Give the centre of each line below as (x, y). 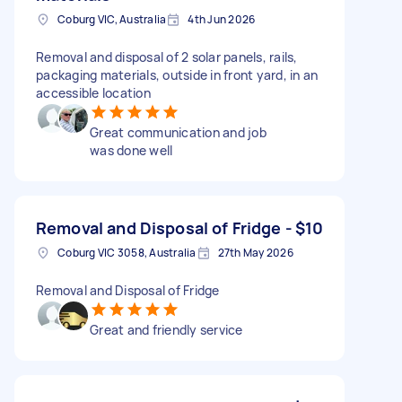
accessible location (93, 92)
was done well (131, 150)
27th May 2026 (255, 252)
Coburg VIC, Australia (112, 19)
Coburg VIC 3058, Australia (127, 252)
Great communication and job (178, 132)
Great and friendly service (166, 329)
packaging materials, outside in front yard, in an (177, 74)
